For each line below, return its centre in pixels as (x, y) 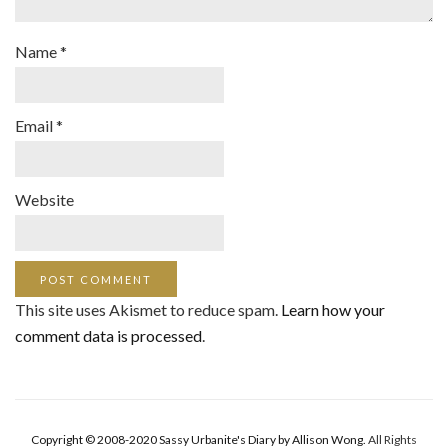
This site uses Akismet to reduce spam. (148, 310)
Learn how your (333, 310)
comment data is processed (108, 336)
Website (44, 200)
